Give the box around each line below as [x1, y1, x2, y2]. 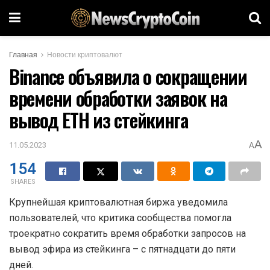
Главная [9, 49, 37, 60]
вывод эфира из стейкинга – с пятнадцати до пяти [9, 243, 236, 255]
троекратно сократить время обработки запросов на [9, 227, 246, 239]
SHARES [10, 176, 36, 187]
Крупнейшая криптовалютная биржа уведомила [9, 196, 228, 208]
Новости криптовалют [47, 49, 122, 60]
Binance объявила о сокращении [9, 62, 247, 90]
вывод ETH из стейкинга [9, 105, 188, 134]
